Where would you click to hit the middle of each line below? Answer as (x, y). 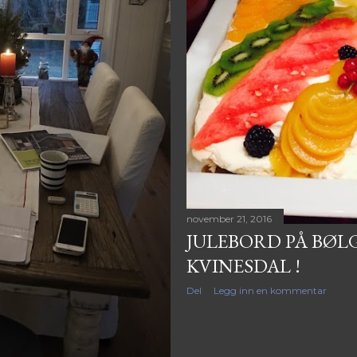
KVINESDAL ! (243, 266)
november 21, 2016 (229, 219)
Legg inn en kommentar (270, 291)
